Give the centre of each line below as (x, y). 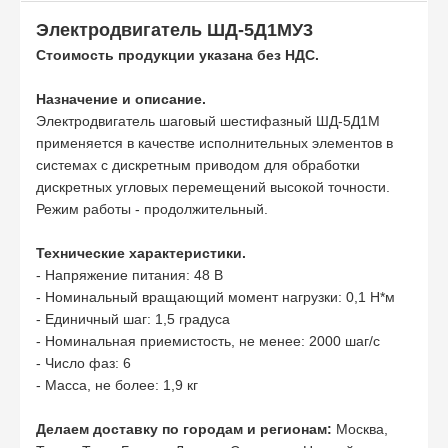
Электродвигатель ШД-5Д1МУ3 (174, 29)
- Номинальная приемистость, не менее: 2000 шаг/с (208, 340)
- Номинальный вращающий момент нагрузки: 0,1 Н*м (215, 296)
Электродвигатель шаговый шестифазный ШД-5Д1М (208, 120)
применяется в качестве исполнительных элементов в (214, 142)
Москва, (360, 428)
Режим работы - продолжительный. (152, 208)
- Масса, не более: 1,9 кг (117, 384)
